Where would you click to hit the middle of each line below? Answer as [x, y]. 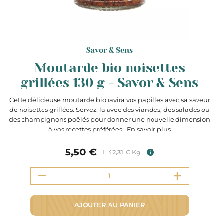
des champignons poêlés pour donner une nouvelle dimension [109, 119]
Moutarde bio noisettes [109, 68]
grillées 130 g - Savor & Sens [109, 83]
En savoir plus [149, 129]
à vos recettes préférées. [88, 129]
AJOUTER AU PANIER [109, 205]
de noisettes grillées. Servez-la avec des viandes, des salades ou [109, 109]
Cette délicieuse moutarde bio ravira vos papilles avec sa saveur [109, 100]
